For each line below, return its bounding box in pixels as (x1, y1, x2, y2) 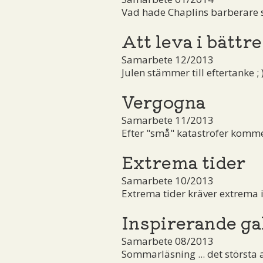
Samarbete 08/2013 (122, 234, 214, 248)
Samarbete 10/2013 (122, 173, 214, 187)
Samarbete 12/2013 (122, 52, 214, 66)
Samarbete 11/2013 (122, 113, 214, 127)
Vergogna (122, 88, 205, 113)
